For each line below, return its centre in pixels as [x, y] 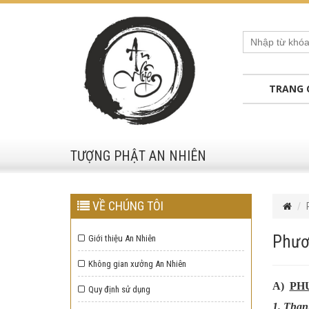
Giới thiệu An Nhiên [122, 239]
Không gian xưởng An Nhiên [137, 264]
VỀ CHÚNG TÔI [127, 206]
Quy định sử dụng [119, 290]
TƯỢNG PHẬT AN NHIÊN [138, 156]
